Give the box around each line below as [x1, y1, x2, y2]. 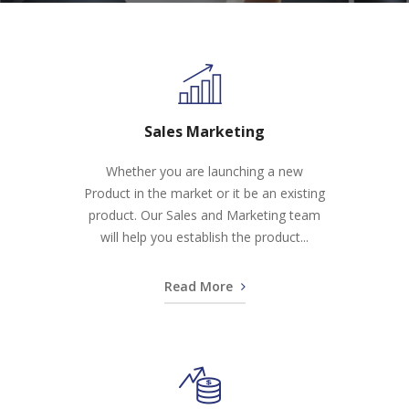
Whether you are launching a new [106, 163, 303, 180]
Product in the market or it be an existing [84, 184, 325, 202]
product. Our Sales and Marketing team [89, 206, 320, 224]
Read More [163, 278, 236, 295]
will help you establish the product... [100, 228, 309, 246]
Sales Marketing [144, 121, 265, 142]
